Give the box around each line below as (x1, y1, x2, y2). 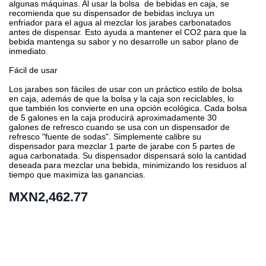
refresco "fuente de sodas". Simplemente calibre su (9, 132, 201, 141)
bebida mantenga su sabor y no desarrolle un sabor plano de (9, 37, 239, 46)
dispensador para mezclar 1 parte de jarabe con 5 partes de (9, 141, 235, 151)
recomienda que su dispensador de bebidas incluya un (9, 8, 214, 18)
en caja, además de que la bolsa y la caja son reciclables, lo (9, 94, 234, 103)
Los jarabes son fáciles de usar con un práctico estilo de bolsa (9, 84, 242, 94)
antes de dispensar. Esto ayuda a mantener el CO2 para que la (9, 27, 246, 37)
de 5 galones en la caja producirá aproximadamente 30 (9, 113, 217, 122)
